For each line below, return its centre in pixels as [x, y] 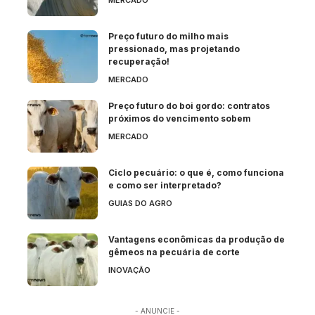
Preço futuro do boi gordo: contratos [189, 105]
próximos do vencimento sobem [180, 118]
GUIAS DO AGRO [140, 203]
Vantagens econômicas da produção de [197, 239]
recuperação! [139, 61]
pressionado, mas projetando [174, 49]
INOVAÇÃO [129, 270]
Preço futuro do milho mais [168, 36]
